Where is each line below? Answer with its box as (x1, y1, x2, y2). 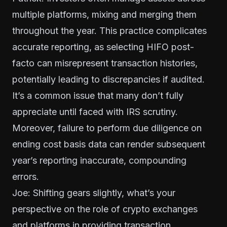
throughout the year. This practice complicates (12, 25, 207, 36)
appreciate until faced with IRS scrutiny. (12, 106, 178, 117)
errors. (12, 171, 39, 182)
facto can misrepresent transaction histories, (12, 57, 198, 68)
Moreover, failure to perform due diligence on (12, 122, 202, 133)
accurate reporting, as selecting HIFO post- (12, 41, 194, 52)
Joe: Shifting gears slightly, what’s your (12, 187, 175, 198)
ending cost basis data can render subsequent (12, 138, 205, 149)
